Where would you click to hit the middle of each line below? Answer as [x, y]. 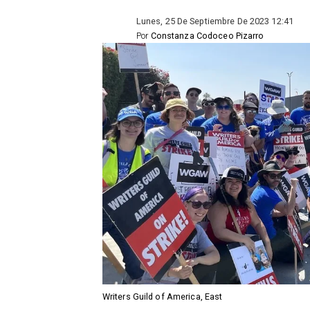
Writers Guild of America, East [162, 296]
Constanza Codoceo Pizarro [207, 35]
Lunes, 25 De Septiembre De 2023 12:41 [215, 21]
